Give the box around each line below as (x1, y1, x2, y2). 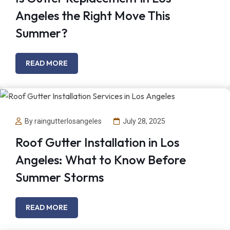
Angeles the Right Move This (15, 8, 170, 24)
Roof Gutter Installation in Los (15, 134, 179, 150)
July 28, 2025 (123, 117, 165, 126)
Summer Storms (15, 169, 104, 185)
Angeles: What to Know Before (15, 151, 186, 167)
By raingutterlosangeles (25, 117, 102, 126)
